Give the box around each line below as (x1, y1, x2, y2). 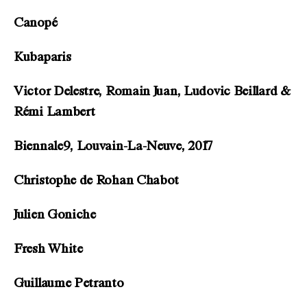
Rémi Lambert (14, 105, 95, 119)
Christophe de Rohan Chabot (14, 173, 180, 188)
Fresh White (14, 242, 83, 256)
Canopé (14, 16, 58, 30)
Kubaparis (14, 50, 71, 64)
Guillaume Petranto (14, 276, 124, 291)
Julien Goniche (14, 208, 96, 222)
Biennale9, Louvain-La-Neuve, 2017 (14, 139, 213, 153)
